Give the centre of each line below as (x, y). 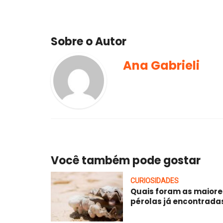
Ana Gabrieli (161, 65)
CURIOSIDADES (155, 180)
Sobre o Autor (89, 41)
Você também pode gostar (126, 160)
